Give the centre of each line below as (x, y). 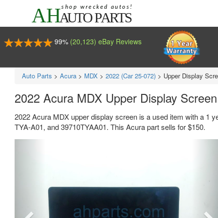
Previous (49, 145)
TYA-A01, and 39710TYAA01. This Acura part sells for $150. (110, 127)
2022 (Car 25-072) (131, 76)
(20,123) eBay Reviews (106, 41)
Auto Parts (37, 76)
